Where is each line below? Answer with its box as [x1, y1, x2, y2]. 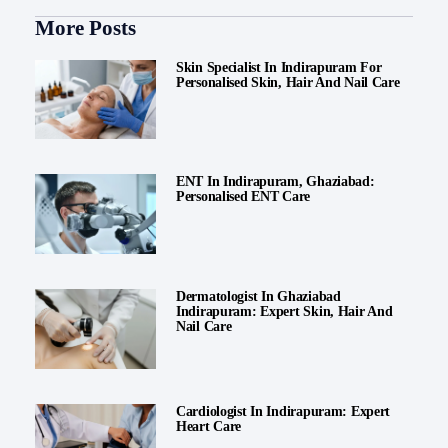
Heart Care [175, 419, 242, 435]
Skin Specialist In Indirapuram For [175, 59, 382, 75]
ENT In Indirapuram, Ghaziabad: [175, 174, 375, 190]
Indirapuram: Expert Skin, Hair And [175, 304, 393, 320]
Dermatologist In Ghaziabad [175, 289, 341, 305]
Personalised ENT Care [175, 189, 311, 205]
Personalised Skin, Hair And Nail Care [175, 74, 400, 90]
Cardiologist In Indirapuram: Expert [175, 404, 391, 420]
